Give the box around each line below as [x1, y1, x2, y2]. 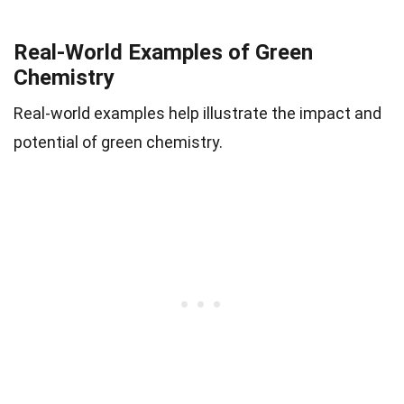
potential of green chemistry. [14, 133, 223, 152]
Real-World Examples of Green [14, 40, 313, 66]
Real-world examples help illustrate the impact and [14, 104, 381, 124]
